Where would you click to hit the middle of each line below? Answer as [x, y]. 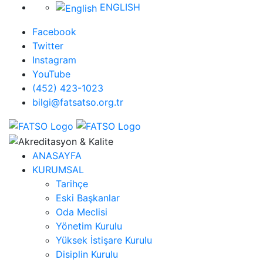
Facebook [54, 31]
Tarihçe [72, 183]
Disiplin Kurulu [87, 254]
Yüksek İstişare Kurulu [104, 240]
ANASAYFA [57, 155]
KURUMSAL [58, 169]
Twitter [48, 45]
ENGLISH [119, 7]
